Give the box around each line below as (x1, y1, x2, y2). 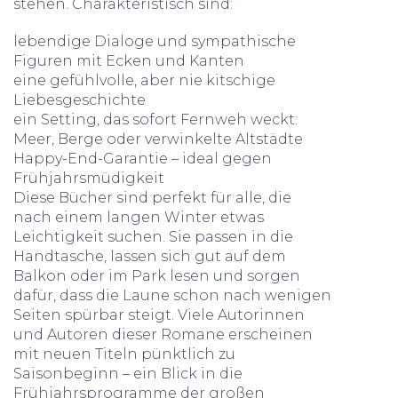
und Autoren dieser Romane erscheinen (13, 326, 313, 343)
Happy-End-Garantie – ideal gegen (13, 150, 272, 167)
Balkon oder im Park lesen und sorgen (13, 267, 300, 284)
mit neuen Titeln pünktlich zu (13, 346, 235, 362)
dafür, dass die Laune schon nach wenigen (13, 287, 331, 304)
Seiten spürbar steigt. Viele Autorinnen (13, 306, 305, 323)
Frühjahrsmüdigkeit (13, 170, 164, 187)
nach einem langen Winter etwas (13, 209, 264, 226)
